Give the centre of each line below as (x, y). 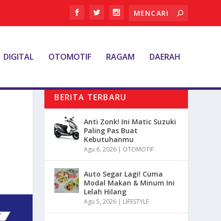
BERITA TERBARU (91, 97)
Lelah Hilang (105, 191)
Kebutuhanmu (109, 139)
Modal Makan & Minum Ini (129, 183)
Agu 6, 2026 (100, 149)
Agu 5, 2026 (100, 201)
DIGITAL (18, 57)
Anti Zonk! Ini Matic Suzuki (130, 121)
